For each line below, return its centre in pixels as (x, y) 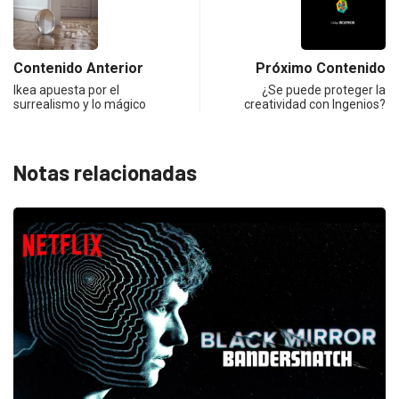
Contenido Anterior (78, 68)
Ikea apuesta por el (66, 90)
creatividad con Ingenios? (315, 104)
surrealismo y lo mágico (80, 104)
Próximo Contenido (321, 68)
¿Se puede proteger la (324, 90)
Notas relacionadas (105, 172)
